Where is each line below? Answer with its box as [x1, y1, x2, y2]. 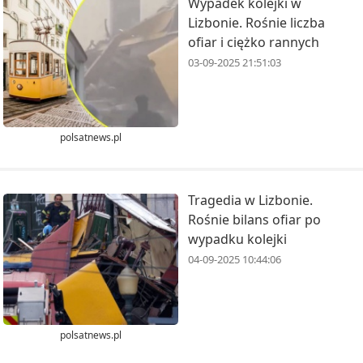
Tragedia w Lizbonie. [188, 191, 313, 210]
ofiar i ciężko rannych [188, 32, 319, 51]
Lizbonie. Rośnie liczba [188, 13, 325, 32]
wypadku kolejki [188, 230, 287, 249]
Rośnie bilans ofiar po [188, 211, 321, 229]
